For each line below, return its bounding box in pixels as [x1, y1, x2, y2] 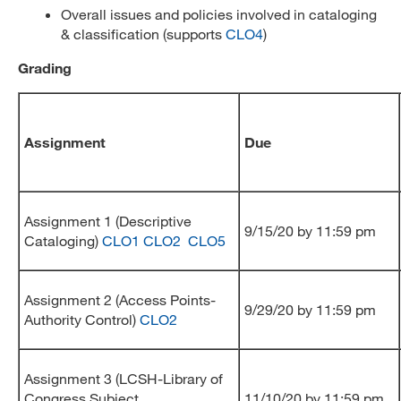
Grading [18, 59, 72, 76]
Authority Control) [24, 311, 140, 328]
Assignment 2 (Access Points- [24, 291, 216, 308]
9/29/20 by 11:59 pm [244, 301, 376, 318]
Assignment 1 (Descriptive [24, 212, 192, 229]
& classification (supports [61, 25, 226, 42]
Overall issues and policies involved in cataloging [61, 5, 377, 22]
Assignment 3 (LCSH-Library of [24, 370, 223, 387]
